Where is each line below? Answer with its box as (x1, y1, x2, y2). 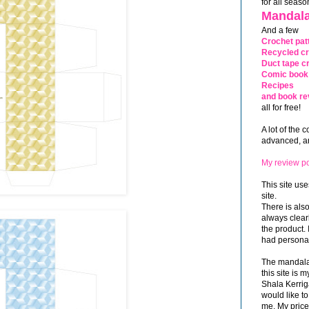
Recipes (261, 81, 294, 91)
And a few (261, 26, 299, 36)
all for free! (261, 103, 301, 113)
